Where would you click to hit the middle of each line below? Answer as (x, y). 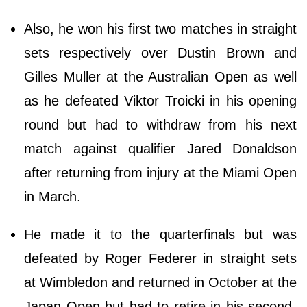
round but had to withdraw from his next (160, 125)
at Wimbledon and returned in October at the (160, 283)
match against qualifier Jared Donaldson (160, 149)
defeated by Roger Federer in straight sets (160, 259)
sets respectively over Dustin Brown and (160, 53)
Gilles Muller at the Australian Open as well (160, 77)
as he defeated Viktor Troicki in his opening (160, 101)
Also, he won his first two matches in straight (160, 29)
